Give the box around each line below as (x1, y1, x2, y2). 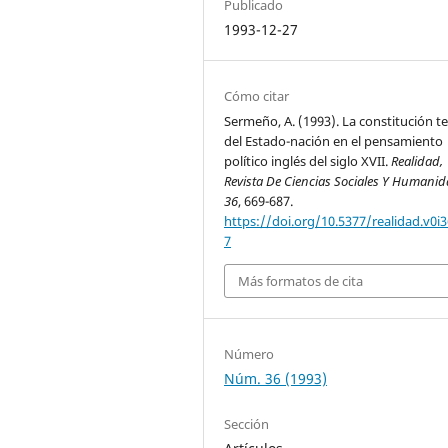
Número (224, 345, 275, 364)
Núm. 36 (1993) (224, 369, 328, 389)
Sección (224, 415, 270, 434)
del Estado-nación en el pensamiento (224, 131, 444, 150)
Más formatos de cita (238, 271, 364, 290)
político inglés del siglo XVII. (224, 151, 392, 170)
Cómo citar (224, 86, 290, 105)
